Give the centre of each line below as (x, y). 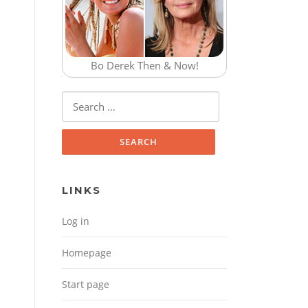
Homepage (87, 253)
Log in (76, 221)
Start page (86, 285)
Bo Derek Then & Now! (144, 66)
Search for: (87, 100)
